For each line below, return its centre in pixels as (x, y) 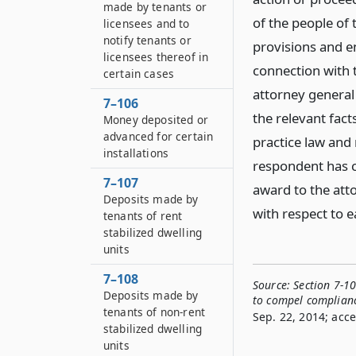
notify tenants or (147, 40)
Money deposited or (156, 120)
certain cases (139, 74)
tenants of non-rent (155, 312)
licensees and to (147, 23)
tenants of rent (143, 216)
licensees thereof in (156, 57)
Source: (272, 285)
